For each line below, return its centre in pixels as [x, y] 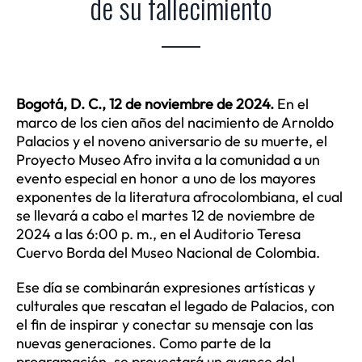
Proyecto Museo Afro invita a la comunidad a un [168, 160]
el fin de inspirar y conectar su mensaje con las [164, 325]
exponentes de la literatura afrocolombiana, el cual [179, 197]
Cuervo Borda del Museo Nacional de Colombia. [168, 253]
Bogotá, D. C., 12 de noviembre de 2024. [145, 104]
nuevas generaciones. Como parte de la [143, 343]
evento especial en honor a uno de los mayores [166, 179]
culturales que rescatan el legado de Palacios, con [175, 306]
